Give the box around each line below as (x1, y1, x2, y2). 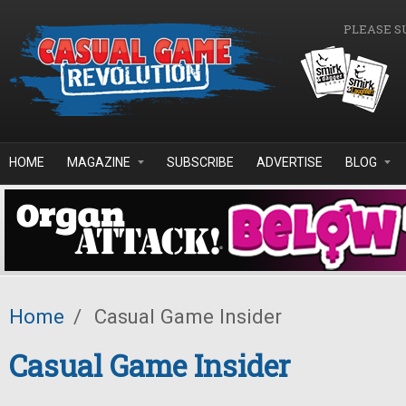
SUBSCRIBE (167, 155, 234, 169)
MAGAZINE (67, 155, 130, 169)
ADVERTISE (256, 155, 323, 169)
